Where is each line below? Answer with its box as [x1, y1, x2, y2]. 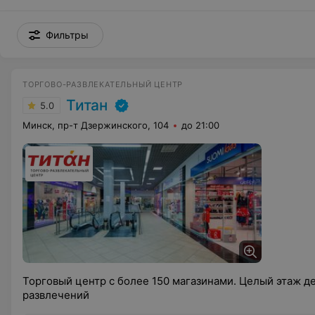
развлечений [22, 288, 89, 302]
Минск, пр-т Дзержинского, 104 [22, 120, 169, 131]
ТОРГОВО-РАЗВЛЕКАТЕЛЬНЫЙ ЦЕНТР [22, 79, 184, 89]
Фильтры [46, 29, 89, 41]
